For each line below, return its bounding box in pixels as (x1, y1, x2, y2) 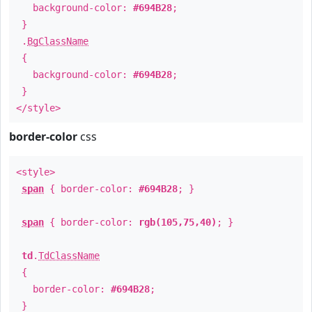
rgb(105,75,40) (139, 217, 217, 228)
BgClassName (27, 36, 88, 47)
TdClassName (38, 250, 100, 261)
